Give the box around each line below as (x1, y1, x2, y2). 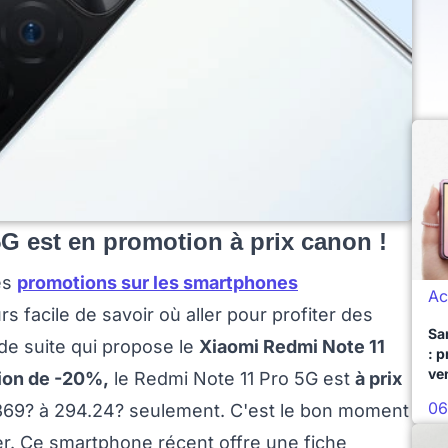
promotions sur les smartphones (17, 272, 298, 294)
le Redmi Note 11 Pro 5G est (109, 368, 355, 390)
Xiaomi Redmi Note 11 (199, 336, 385, 358)
